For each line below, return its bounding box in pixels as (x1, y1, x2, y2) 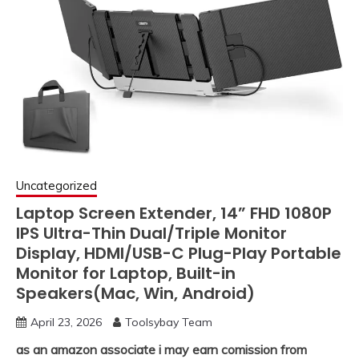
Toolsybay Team (125, 314, 212, 329)
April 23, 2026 (30, 314, 102, 329)
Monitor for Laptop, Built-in (16, 261, 236, 284)
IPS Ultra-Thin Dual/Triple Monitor (16, 221, 287, 244)
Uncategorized (16, 177, 97, 193)
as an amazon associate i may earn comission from (16, 341, 307, 357)
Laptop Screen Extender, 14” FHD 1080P (16, 201, 332, 224)
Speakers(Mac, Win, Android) (16, 281, 255, 305)
